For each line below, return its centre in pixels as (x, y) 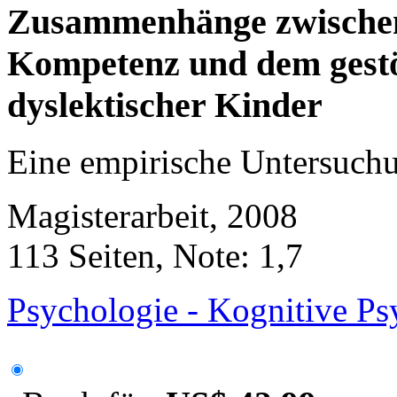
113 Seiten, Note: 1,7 (155, 256)
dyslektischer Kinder (165, 105)
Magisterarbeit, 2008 (152, 216)
